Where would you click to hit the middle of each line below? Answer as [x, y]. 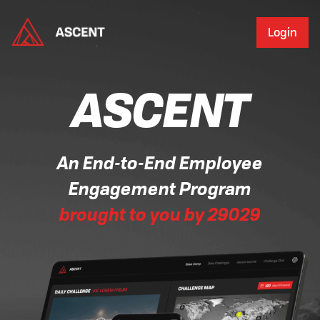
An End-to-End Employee [160, 163]
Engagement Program [160, 189]
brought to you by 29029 [160, 215]
